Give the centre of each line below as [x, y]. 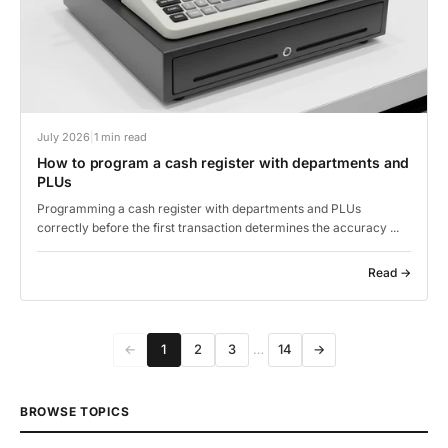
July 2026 [63, 136]
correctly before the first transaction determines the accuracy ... [218, 227]
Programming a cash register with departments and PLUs [199, 208]
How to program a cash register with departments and [223, 162]
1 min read [120, 136]
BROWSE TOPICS [75, 411]
